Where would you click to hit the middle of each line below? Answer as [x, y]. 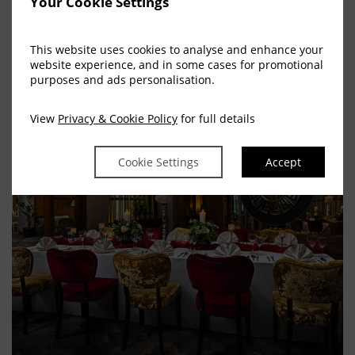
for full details [216, 118]
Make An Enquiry [60, 20]
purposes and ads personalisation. [122, 79]
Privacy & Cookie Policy [118, 118]
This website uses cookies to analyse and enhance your [177, 49]
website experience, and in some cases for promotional [177, 64]
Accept [283, 162]
